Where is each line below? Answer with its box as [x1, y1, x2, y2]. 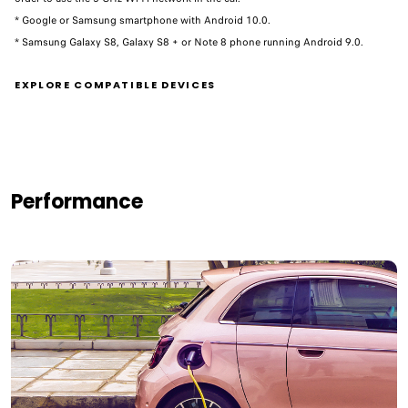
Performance [11, 187, 143, 216]
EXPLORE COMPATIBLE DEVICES [15, 76, 216, 92]
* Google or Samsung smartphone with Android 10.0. [15, 12, 270, 27]
